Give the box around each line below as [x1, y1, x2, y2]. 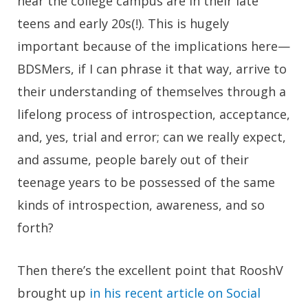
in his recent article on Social [89, 284, 261, 301]
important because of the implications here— [17, 37, 290, 54]
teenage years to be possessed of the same [17, 173, 275, 190]
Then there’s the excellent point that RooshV [17, 261, 283, 278]
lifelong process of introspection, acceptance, [17, 105, 290, 122]
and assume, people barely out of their [17, 151, 249, 168]
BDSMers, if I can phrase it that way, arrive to [17, 60, 287, 77]
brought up [17, 284, 89, 301]
